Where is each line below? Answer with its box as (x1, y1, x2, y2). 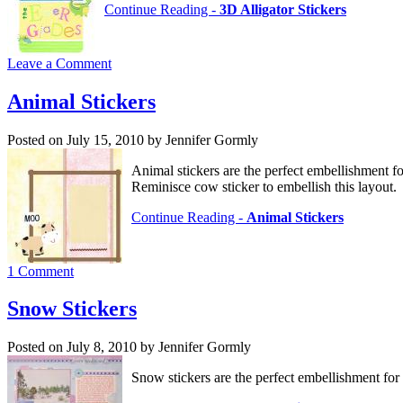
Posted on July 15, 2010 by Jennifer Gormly (7, 131, 258, 148)
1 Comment (7, 263, 74, 279)
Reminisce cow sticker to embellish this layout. (131, 178, 397, 194)
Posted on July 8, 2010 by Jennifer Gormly (7, 339, 251, 355)
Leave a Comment (7, 55, 112, 71)
